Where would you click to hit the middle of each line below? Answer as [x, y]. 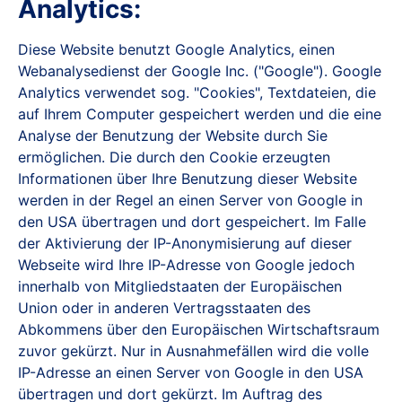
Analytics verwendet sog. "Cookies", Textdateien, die [197, 92]
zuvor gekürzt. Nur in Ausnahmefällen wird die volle [193, 351]
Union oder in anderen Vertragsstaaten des [164, 308]
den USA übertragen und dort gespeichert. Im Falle [192, 222]
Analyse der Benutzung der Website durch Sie [173, 135]
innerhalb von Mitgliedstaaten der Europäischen [180, 286]
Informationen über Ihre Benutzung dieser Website [188, 179]
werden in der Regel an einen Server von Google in [190, 200]
